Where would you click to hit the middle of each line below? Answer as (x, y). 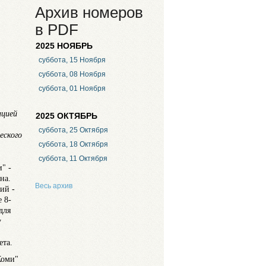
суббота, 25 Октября (73, 130)
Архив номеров (89, 12)
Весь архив (54, 186)
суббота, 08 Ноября (72, 75)
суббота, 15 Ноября (72, 60)
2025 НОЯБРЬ (64, 46)
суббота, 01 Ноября (72, 89)
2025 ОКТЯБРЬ (66, 116)
